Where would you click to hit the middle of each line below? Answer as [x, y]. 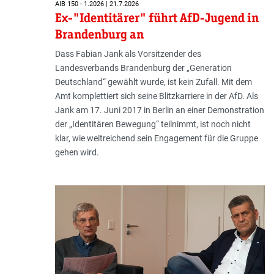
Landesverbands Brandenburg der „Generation [143, 68]
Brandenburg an [99, 35]
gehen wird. [77, 153]
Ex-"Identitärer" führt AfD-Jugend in [157, 18]
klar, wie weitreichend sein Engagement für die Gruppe [156, 139]
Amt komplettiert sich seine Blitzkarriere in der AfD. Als [156, 96]
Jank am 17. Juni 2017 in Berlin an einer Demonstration [159, 110]
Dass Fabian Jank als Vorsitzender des [128, 54]
